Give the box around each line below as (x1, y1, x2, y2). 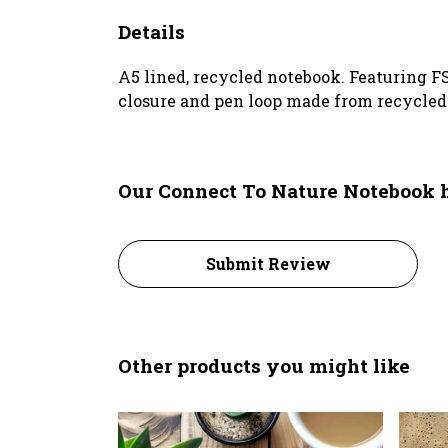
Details (118, 18, 185, 44)
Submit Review (205, 252, 331, 274)
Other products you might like (118, 352, 410, 378)
